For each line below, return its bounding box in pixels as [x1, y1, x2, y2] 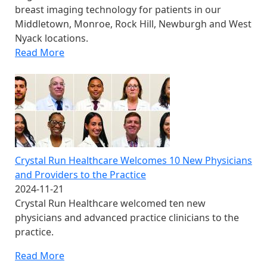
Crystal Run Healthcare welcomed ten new [15, 197, 206, 210]
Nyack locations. [15, 32, 88, 45]
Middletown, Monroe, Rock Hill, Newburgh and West [15, 17, 252, 31]
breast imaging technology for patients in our [15, 3, 221, 17]
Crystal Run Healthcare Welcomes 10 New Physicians [15, 154, 252, 167]
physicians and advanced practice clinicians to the [15, 211, 239, 225]
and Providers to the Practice [15, 168, 146, 182]
